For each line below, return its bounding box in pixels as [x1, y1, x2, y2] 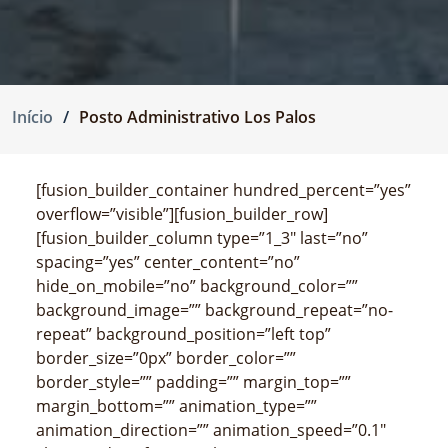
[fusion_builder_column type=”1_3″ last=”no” [36, 227, 368, 250]
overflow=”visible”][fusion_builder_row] [36, 203, 328, 226]
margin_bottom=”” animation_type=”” [36, 395, 317, 418]
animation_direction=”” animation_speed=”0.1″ [36, 419, 386, 442]
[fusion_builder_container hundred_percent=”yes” [36, 179, 411, 202]
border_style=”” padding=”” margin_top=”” [36, 371, 351, 394]
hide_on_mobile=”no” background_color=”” [36, 275, 358, 298]
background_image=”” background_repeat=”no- [36, 299, 393, 322]
